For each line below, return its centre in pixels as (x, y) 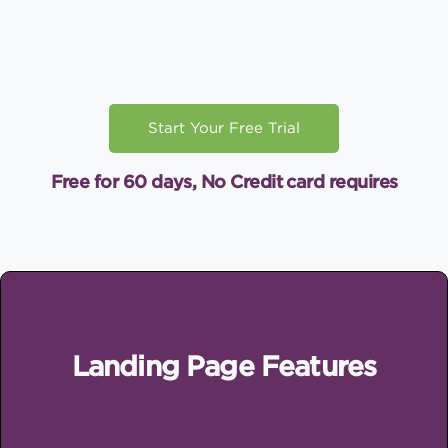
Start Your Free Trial (224, 127)
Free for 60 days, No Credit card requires (224, 181)
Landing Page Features (224, 365)
